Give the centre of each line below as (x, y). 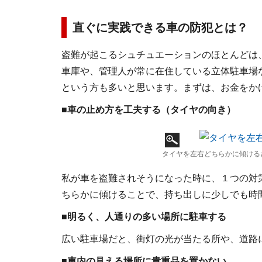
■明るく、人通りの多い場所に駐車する (144, 217)
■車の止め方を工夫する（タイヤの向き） (149, 110)
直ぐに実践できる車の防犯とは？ (160, 27)
